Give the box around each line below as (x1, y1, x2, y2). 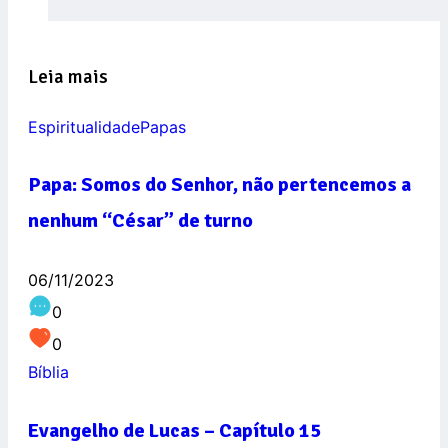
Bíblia (28, 361, 69, 382)
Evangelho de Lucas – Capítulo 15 (28, 417, 321, 443)
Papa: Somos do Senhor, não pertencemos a (28, 172, 411, 198)
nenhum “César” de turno (28, 208, 253, 234)
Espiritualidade (28, 116, 140, 137)
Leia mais (28, 64, 108, 89)
